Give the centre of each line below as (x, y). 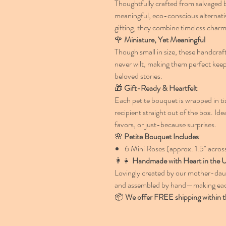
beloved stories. (138, 76)
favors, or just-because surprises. (165, 124)
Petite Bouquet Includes (161, 136)
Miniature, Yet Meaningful (165, 40)
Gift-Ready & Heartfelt (161, 88)
